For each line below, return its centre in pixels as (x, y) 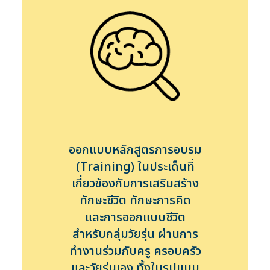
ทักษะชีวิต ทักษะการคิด (135, 201)
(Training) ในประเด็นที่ (135, 167)
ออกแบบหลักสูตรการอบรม (135, 150)
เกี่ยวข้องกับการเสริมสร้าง (135, 184)
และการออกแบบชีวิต (135, 218)
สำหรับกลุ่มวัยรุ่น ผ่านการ (135, 234)
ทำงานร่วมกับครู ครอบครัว (135, 251)
